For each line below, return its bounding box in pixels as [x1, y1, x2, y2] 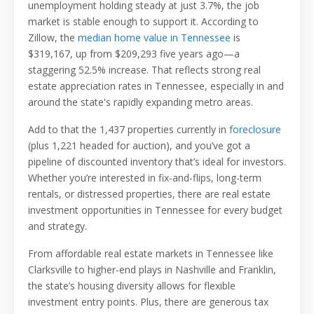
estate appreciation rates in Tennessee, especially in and [28, 79, 284, 93]
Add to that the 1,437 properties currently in [28, 123, 229, 137]
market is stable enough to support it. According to [28, 15, 259, 29]
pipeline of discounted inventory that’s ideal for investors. [28, 155, 286, 169]
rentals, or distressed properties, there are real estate [28, 187, 271, 201]
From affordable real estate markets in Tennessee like [28, 247, 273, 261]
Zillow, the [28, 31, 78, 45]
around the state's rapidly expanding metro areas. [28, 95, 253, 109]
